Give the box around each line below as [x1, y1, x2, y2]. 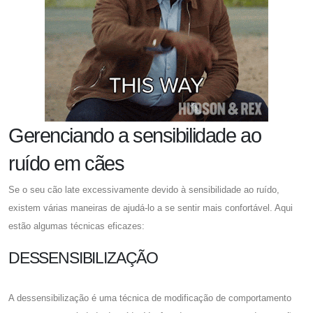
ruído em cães [8, 152, 124, 175]
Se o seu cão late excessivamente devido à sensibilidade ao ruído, [8, 184, 279, 195]
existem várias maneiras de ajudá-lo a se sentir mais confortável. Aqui [8, 202, 293, 213]
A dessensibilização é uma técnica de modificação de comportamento [8, 292, 291, 303]
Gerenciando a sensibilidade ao [8, 124, 261, 147]
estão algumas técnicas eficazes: [8, 220, 145, 231]
